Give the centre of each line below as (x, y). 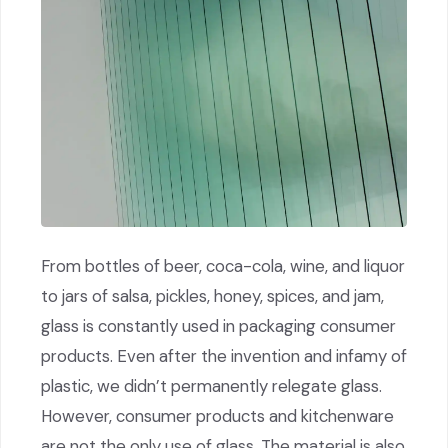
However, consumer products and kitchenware (217, 415)
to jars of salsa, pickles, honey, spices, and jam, (212, 295)
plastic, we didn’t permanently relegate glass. (211, 385)
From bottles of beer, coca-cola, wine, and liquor (223, 265)
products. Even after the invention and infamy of (224, 355)
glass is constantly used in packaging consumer (218, 325)
